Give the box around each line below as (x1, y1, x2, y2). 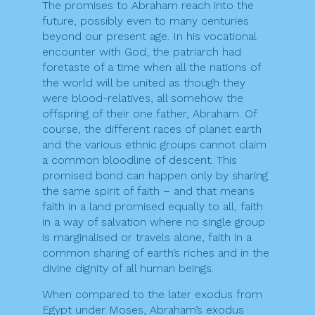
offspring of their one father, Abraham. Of (42, 107, 257, 121)
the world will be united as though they (42, 76, 245, 90)
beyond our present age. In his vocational (42, 30, 256, 44)
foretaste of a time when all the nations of (42, 60, 261, 75)
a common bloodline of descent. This (42, 153, 237, 167)
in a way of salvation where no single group (42, 215, 265, 229)
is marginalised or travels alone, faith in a (42, 231, 252, 245)
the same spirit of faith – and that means (42, 184, 255, 198)
